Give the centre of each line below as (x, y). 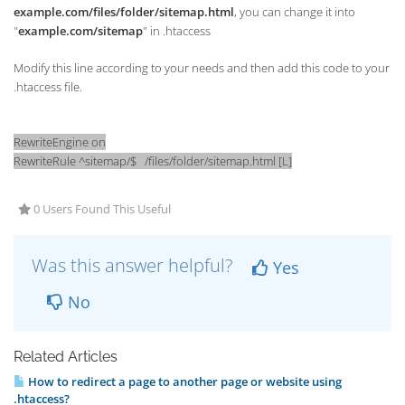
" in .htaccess (177, 31)
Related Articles (66, 357)
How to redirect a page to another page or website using (184, 381)
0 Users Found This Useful (101, 209)
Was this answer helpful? (134, 265)
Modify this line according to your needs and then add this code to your (202, 68)
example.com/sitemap (80, 31)
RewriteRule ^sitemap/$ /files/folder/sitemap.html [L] (153, 161)
